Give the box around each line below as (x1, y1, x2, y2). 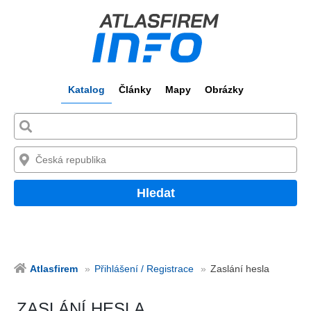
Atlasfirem (30, 262, 78, 274)
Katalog (67, 84, 105, 95)
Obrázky (204, 84, 244, 95)
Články (118, 84, 151, 95)
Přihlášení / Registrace (94, 262, 194, 274)
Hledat (136, 185, 175, 200)
